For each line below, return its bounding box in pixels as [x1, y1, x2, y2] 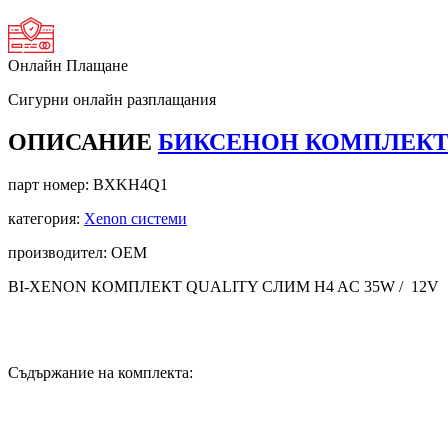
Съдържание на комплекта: [8, 363, 193, 381]
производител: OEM [8, 243, 147, 261]
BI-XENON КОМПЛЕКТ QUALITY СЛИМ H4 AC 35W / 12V [8, 277, 439, 295]
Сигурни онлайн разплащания [8, 90, 216, 108]
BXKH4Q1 [93, 175, 168, 193]
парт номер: [8, 175, 93, 193]
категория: [8, 209, 84, 227]
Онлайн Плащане [8, 56, 128, 74]
